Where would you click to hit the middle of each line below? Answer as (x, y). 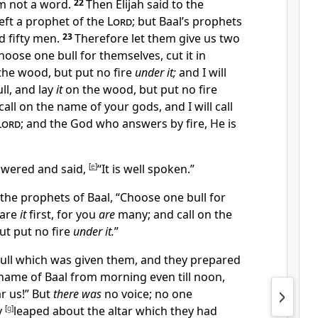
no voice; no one (148, 294)
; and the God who (71, 124)
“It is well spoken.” (146, 169)
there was (77, 294)
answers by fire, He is (179, 124)
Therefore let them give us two (157, 38)
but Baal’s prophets (190, 21)
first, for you (62, 214)
